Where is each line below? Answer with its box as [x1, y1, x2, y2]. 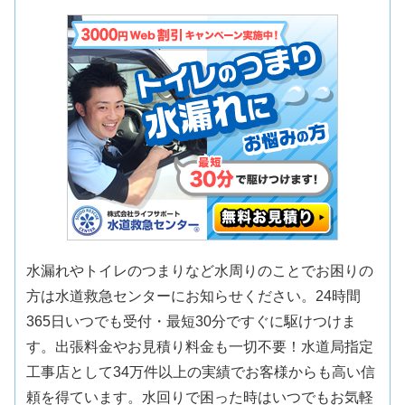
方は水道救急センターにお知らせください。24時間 [26, 287, 362, 304]
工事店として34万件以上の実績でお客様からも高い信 [26, 363, 376, 380]
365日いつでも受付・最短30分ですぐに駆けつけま [26, 313, 357, 329]
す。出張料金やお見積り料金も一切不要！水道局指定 [26, 338, 374, 354]
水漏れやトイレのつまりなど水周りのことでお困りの [26, 262, 374, 278]
